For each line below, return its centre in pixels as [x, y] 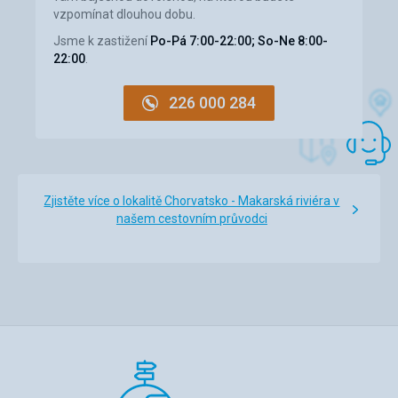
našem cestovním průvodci [191, 218]
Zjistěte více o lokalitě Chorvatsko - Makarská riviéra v [192, 200]
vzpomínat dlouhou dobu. [124, 14]
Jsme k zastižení [102, 40]
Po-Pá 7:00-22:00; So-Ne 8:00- [239, 40]
